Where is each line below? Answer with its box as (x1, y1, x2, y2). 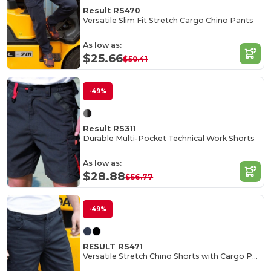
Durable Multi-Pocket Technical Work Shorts (83, 134, 255, 143)
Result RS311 (83, 123, 137, 133)
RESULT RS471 (83, 241, 143, 251)
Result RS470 (83, 5, 140, 15)
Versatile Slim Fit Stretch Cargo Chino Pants (83, 16, 254, 25)
